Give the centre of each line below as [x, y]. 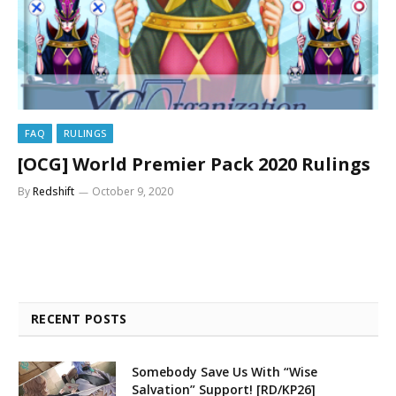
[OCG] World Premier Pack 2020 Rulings [194, 164]
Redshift [53, 191]
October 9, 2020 [133, 191]
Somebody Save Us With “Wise [225, 371]
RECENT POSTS [79, 318]
